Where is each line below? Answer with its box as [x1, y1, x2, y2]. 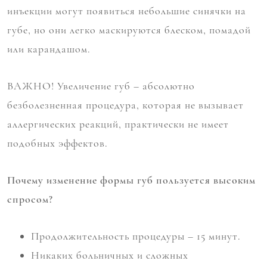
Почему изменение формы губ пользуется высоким [7, 173, 256, 187]
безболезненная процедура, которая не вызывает [7, 98, 244, 112]
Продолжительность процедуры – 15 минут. [31, 229, 241, 243]
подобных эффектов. [7, 136, 108, 150]
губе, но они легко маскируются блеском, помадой [7, 23, 251, 37]
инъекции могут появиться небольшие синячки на [7, 4, 246, 18]
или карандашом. [7, 42, 91, 56]
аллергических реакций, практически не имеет [7, 117, 229, 131]
